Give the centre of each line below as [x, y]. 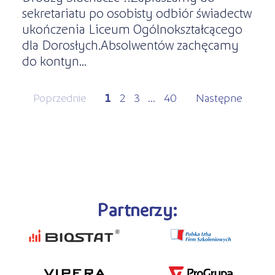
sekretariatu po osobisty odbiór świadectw [137, 12]
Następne [219, 97]
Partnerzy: [137, 208]
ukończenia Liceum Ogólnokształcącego [132, 28]
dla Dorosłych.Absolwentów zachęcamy [130, 44]
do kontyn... [54, 60]
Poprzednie [59, 97]
